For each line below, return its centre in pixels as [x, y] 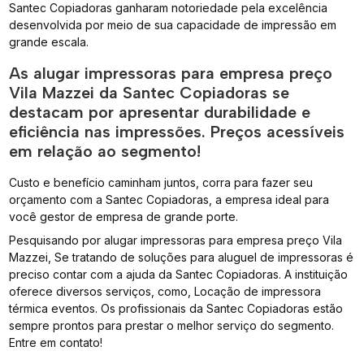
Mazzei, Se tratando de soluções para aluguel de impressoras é [182, 257]
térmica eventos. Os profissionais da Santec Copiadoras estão [176, 308]
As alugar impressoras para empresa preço [171, 73]
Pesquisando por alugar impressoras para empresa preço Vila [176, 240]
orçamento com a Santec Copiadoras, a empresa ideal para [169, 199]
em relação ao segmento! [105, 151]
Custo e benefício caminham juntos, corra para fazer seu [161, 182]
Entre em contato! [56, 342]
